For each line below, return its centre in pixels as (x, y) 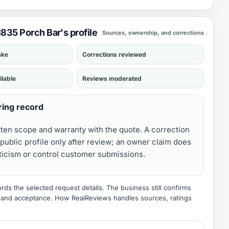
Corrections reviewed (114, 54)
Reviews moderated (112, 78)
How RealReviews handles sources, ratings (123, 198)
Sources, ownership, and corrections (153, 32)
